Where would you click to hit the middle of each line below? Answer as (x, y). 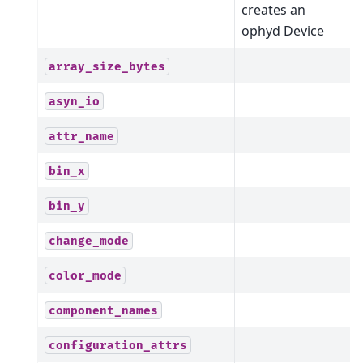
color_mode (85, 275)
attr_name (81, 136)
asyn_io (74, 101)
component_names (103, 310)
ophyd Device (283, 30)
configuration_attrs (118, 345)
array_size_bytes (107, 66)
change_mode (89, 241)
